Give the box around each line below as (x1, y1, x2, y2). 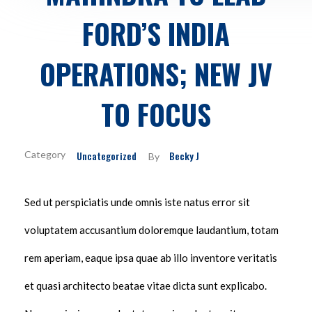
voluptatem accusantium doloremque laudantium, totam (24, 224, 279, 237)
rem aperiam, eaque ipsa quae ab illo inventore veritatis (24, 251, 277, 265)
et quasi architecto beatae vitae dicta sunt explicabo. (24, 279, 267, 292)
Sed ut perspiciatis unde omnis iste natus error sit (24, 196, 250, 209)
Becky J (169, 148, 199, 164)
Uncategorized (77, 148, 136, 164)
